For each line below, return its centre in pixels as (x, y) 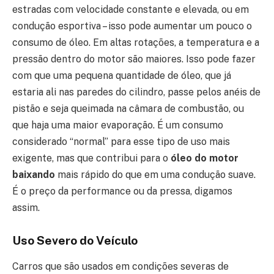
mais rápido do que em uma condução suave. (155, 175)
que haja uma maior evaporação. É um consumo (118, 125)
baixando (34, 175)
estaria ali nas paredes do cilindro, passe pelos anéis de (136, 92)
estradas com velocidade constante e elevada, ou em (131, 10)
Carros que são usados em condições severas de (120, 266)
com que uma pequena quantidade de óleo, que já (122, 76)
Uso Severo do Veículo (75, 241)
